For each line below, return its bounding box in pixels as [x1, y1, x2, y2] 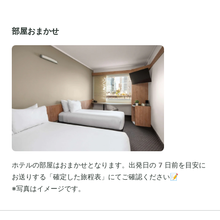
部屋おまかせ [12, 26, 59, 36]
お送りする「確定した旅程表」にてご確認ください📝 [12, 172, 178, 181]
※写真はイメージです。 [12, 184, 85, 192]
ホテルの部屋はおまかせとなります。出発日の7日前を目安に [12, 161, 206, 169]
